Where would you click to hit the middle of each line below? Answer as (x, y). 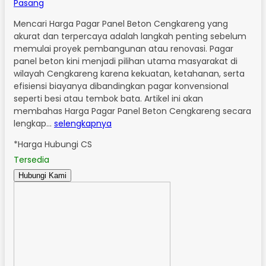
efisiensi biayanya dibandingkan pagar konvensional (121, 86)
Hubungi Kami (42, 175)
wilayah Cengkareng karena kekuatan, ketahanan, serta (129, 73)
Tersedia (31, 159)
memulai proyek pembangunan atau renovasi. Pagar (123, 48)
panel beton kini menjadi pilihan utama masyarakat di (126, 61)
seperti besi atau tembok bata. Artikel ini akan (108, 98)
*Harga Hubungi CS (53, 144)
